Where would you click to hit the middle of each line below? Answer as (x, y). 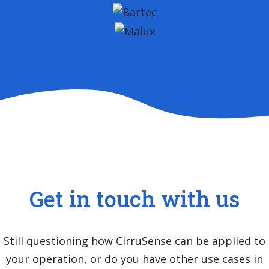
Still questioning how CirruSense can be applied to (134, 240)
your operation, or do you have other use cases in (134, 258)
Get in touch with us (134, 198)
